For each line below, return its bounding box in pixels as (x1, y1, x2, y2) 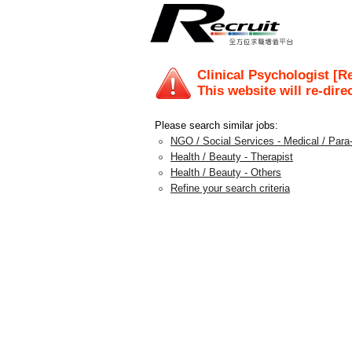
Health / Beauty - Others (170, 167, 281, 178)
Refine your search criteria (170, 182, 290, 194)
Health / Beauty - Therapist (170, 151, 293, 163)
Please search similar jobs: (155, 119, 278, 131)
